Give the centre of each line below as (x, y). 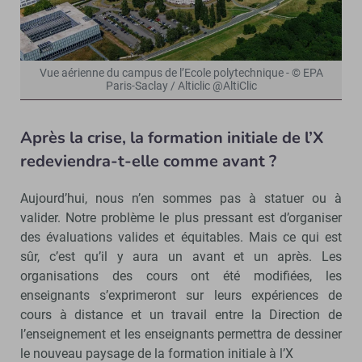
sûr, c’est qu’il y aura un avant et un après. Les (181, 256)
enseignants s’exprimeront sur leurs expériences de (181, 295)
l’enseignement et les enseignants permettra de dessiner (181, 334)
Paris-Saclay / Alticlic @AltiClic (181, 86)
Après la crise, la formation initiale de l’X (172, 137)
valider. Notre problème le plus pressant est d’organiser (181, 217)
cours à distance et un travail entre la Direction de (181, 314)
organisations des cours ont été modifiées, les (181, 276)
